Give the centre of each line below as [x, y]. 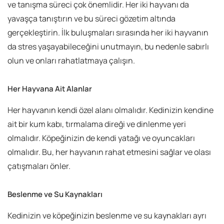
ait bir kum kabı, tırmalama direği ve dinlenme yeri [97, 124]
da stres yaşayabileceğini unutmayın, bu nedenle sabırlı [108, 47]
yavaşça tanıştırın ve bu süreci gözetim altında [91, 19]
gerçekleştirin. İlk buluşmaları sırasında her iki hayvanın [108, 33]
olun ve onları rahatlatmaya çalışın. [71, 61]
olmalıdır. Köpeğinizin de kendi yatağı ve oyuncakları [101, 138]
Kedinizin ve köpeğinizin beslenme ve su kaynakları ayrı [107, 216]
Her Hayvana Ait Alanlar [50, 89]
